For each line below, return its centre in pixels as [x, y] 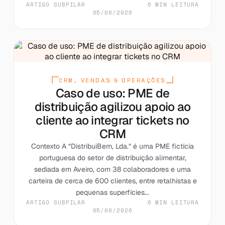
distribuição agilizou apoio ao [113, 106]
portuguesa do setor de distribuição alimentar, [113, 157]
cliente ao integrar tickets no [113, 120]
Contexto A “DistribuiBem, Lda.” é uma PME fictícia [113, 146]
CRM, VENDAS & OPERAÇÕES [113, 80]
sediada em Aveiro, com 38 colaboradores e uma [113, 169]
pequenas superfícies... [113, 192]
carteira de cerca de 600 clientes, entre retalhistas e [113, 181]
